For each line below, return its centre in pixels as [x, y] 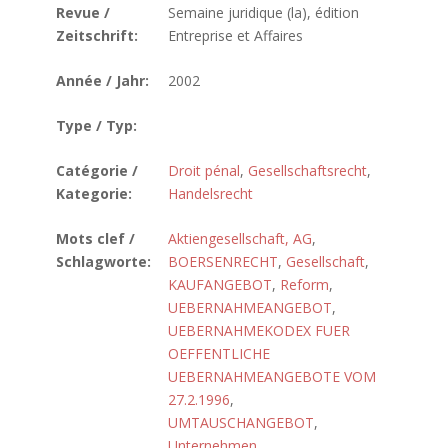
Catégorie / [97, 170]
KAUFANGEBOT [220, 284]
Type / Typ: [96, 125]
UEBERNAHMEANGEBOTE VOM [272, 376]
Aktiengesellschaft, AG [240, 238]
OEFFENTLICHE [219, 353]
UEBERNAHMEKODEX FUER [259, 330]
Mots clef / [95, 238]
